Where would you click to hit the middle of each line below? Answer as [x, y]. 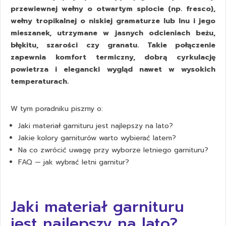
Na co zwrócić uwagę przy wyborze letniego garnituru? [113, 150]
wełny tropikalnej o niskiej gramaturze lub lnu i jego [113, 21]
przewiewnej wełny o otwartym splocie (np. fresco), [113, 9]
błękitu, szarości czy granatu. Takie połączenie [113, 45]
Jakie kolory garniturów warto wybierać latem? [97, 138]
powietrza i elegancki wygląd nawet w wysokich [113, 69]
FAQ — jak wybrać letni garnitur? [74, 162]
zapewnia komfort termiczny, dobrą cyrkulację [113, 57]
